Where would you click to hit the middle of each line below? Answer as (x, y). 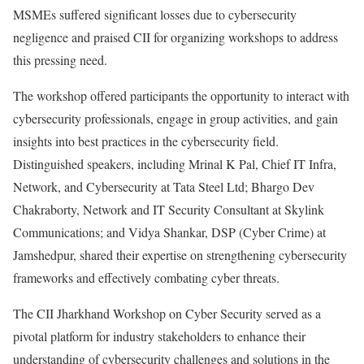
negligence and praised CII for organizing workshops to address (175, 37)
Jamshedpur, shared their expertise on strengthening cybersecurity (180, 255)
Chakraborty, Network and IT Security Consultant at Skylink (169, 209)
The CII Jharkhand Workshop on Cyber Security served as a (167, 313)
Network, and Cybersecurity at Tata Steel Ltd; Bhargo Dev (164, 186)
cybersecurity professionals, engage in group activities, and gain (175, 118)
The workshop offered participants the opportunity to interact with (181, 95)
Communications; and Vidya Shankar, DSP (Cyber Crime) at (169, 232)
